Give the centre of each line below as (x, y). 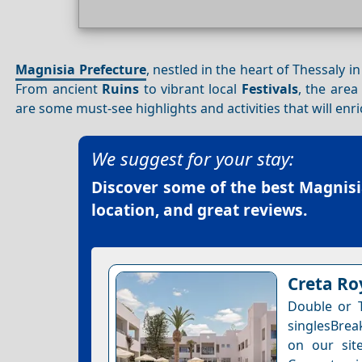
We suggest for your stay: (193, 159)
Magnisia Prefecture (81, 69)
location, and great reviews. (199, 210)
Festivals (269, 88)
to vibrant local (190, 88)
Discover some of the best (195, 187)
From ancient (59, 88)
